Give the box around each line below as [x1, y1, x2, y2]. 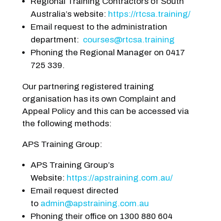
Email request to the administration [30, 22, 167, 32]
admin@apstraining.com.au [40, 198, 149, 208]
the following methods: [22, 118, 111, 128]
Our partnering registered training [22, 81, 154, 91]
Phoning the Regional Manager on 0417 [30, 47, 185, 57]
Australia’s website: [30, 9, 108, 19]
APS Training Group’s [30, 160, 114, 170]
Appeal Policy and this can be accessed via [22, 106, 189, 116]
